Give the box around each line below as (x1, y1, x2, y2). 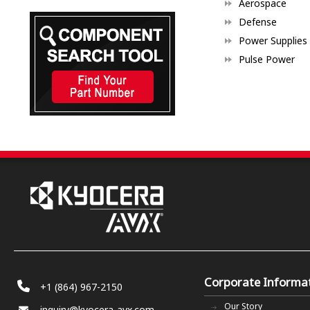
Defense (238, 15, 277, 29)
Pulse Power (238, 53, 295, 66)
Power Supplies (238, 34, 307, 48)
